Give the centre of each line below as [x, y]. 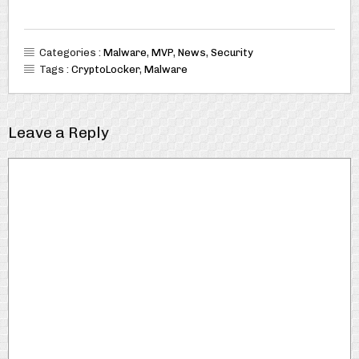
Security [232, 53]
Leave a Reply [58, 132]
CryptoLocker [105, 70]
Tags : [55, 70]
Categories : [71, 53]
